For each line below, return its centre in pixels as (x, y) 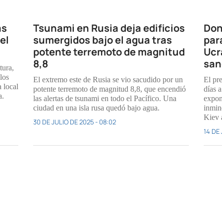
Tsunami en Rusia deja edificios (109, 28)
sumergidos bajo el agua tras (103, 40)
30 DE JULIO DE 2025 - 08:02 (75, 122)
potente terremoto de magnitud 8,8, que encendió (110, 89)
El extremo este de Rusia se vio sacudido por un (108, 80)
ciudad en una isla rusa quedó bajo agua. (97, 108)
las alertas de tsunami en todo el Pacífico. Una (105, 99)
